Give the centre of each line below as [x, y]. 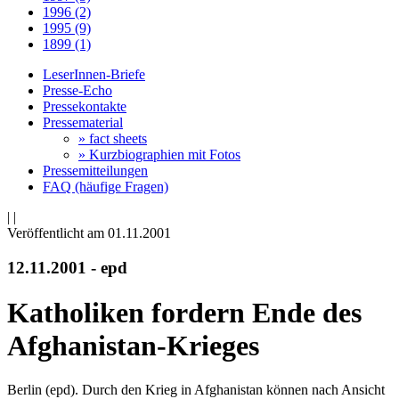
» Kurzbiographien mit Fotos [159, 155]
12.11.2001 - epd [67, 267]
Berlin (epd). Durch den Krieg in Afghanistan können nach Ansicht [196, 389]
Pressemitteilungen [95, 171]
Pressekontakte [85, 106]
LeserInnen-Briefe [94, 74]
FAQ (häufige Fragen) [106, 187]
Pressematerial [83, 122]
